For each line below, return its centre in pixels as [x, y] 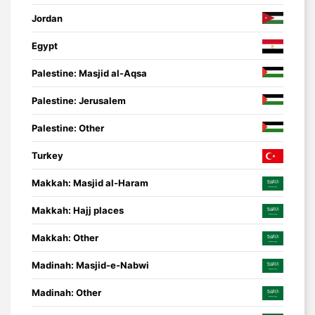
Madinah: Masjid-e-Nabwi [90, 265]
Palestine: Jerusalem [79, 100]
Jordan [47, 18]
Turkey [47, 155]
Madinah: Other [66, 292]
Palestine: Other [68, 128]
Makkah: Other [65, 237]
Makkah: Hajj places [78, 210]
